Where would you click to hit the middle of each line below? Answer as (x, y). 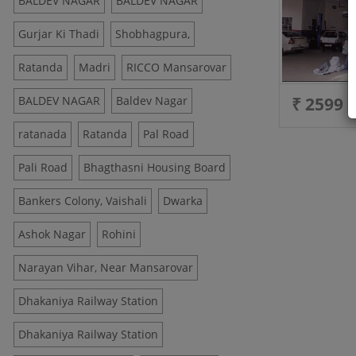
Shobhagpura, (153, 34)
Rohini (119, 234)
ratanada (43, 134)
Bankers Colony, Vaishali (83, 201)
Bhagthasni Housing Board (155, 167)
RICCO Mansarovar (176, 67)
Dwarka (183, 201)
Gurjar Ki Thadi (59, 34)
